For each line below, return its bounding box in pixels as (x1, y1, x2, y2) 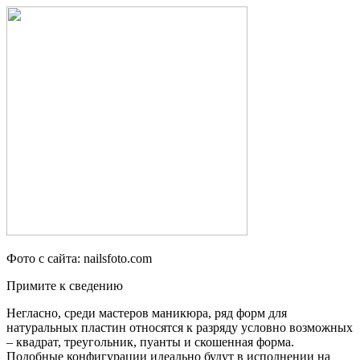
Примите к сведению (6, 279, 123, 293)
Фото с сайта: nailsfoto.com (6, 252, 152, 266)
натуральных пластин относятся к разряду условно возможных (6, 321, 353, 335)
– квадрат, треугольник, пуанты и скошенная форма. (6, 335, 294, 350)
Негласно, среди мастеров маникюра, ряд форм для (6, 306, 287, 321)
